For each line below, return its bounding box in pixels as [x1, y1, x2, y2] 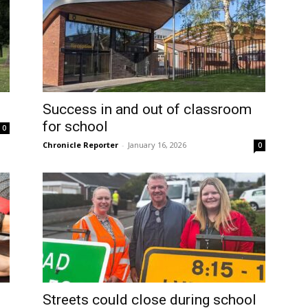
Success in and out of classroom [43, 101, 252, 118]
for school [43, 118, 108, 135]
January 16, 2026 [128, 140, 186, 151]
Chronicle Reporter [43, 140, 118, 151]
